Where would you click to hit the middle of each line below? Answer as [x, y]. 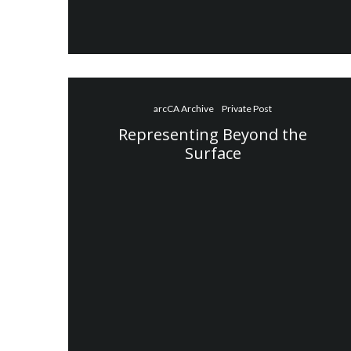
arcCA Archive [184, 108]
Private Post [247, 108]
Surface [213, 153]
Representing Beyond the [213, 134]
